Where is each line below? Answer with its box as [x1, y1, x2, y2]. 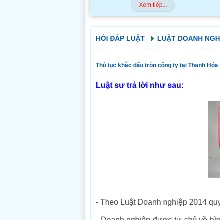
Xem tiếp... [138, 1, 167, 8]
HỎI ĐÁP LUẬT [96, 34, 145, 42]
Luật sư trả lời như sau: [96, 81, 184, 89]
